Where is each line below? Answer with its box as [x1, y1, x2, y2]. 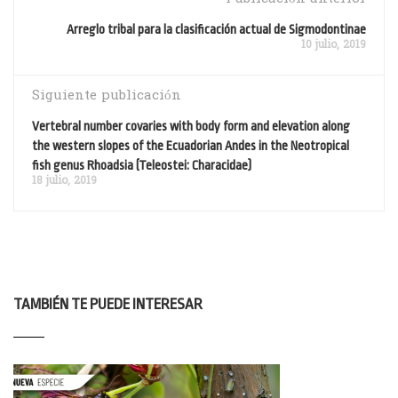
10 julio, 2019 [301, 37, 366, 54]
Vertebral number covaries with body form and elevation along [32, 119, 350, 134]
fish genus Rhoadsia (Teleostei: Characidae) [32, 158, 251, 173]
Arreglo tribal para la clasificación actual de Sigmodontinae [67, 22, 366, 37]
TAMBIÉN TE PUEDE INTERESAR [13, 296, 203, 314]
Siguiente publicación [32, 86, 181, 107]
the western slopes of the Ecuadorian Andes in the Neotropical [32, 139, 349, 154]
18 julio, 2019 [32, 173, 97, 190]
